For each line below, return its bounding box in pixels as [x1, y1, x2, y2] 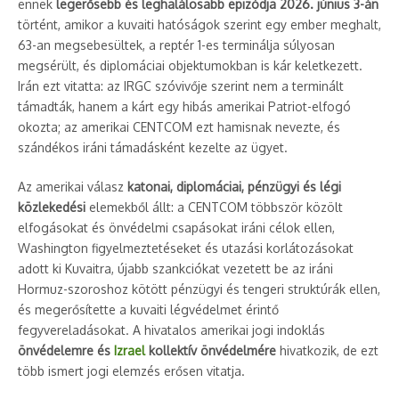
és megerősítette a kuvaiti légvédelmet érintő [18, 302, 279, 317]
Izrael [114, 343, 145, 358]
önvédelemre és [18, 343, 114, 358]
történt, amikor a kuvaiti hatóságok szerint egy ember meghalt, [18, 17, 381, 32]
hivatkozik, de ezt [276, 343, 379, 358]
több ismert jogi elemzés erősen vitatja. [18, 363, 245, 379]
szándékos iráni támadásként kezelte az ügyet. [18, 140, 288, 155]
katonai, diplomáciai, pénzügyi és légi [127, 179, 341, 194]
